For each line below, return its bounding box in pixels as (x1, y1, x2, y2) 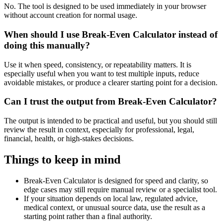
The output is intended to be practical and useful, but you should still (4, 116, 217, 125)
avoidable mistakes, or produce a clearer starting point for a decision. (4, 78, 218, 87)
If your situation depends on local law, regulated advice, (24, 194, 198, 203)
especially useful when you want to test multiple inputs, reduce (4, 69, 199, 78)
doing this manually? (4, 40, 90, 51)
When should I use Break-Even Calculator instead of (4, 29, 218, 40)
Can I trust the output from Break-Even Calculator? (4, 96, 217, 107)
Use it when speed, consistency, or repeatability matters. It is (4, 60, 191, 69)
